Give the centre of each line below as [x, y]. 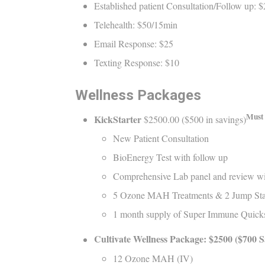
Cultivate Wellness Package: [151, 239]
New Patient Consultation [161, 138]
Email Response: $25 [134, 43]
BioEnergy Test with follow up [172, 157]
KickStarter [119, 119]
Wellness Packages [138, 95]
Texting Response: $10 [137, 62]
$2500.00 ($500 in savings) [195, 119]
